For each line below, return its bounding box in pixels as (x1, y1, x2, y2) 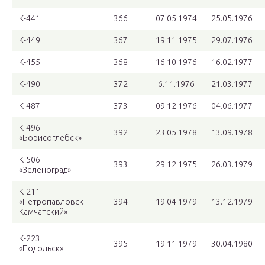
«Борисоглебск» (19, 133, 82, 143)
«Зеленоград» (19, 165, 71, 175)
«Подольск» (19, 244, 63, 254)
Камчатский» (19, 207, 67, 217)
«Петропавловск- (19, 197, 86, 207)
